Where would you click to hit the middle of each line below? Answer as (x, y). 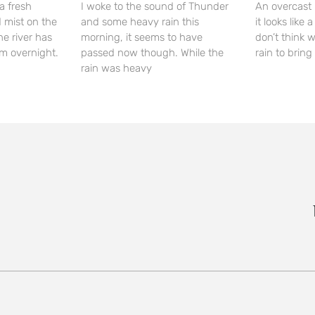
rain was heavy (117, 69)
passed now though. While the (153, 53)
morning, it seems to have (142, 38)
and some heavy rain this (140, 22)
